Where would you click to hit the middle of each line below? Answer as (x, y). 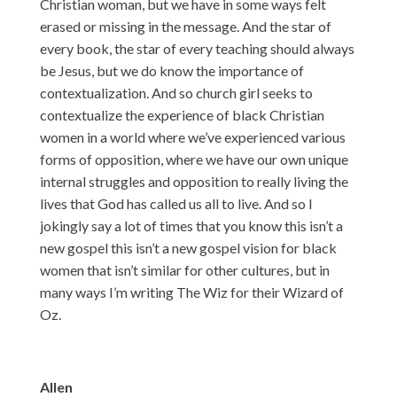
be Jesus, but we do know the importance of (171, 70)
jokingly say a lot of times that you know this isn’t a (191, 225)
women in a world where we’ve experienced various (192, 136)
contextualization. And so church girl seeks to (176, 92)
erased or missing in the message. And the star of (185, 26)
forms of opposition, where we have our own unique (194, 159)
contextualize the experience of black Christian (182, 114)
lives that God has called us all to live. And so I (176, 203)
